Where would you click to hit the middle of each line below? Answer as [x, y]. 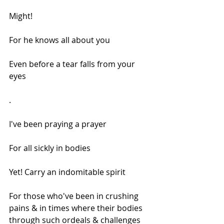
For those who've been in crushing [75, 196]
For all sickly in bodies [50, 148]
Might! [21, 16]
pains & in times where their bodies [77, 208]
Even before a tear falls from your [73, 64]
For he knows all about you [59, 40]
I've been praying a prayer [58, 124]
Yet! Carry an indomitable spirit [67, 172]
